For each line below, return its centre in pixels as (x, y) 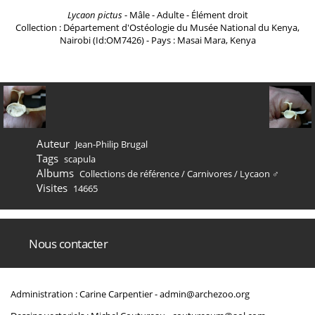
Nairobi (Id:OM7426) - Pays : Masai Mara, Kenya (157, 40)
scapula (79, 159)
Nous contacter (68, 244)
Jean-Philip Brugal (111, 144)
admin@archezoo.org (205, 294)
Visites (52, 188)
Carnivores (209, 174)
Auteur (53, 143)
